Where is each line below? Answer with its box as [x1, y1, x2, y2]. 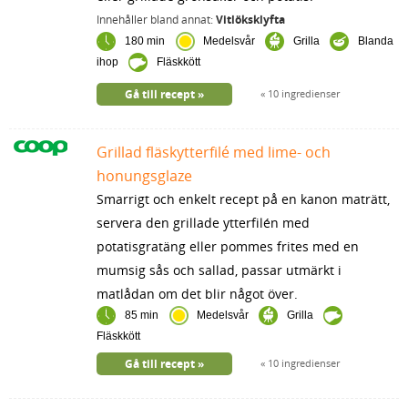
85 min [124, 309, 158, 322]
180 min [124, 35, 165, 48]
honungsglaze [96, 165, 192, 186]
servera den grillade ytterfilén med [96, 213, 310, 231]
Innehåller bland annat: [96, 11, 216, 27]
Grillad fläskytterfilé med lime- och [96, 141, 331, 162]
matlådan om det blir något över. [96, 284, 298, 302]
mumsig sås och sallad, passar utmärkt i [96, 260, 342, 279]
